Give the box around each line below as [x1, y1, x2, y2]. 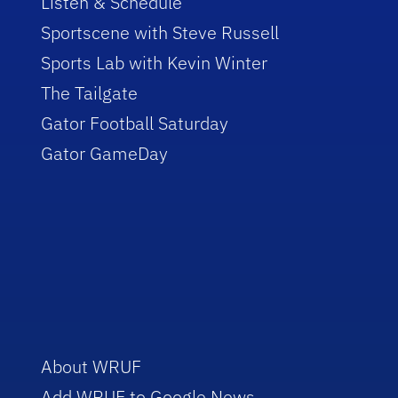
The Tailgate [41, 80, 139, 105]
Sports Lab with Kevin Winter [41, 50, 268, 75]
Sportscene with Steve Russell [41, 20, 280, 44]
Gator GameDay [41, 140, 169, 165]
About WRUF [41, 354, 142, 378]
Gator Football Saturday [41, 110, 229, 135]
